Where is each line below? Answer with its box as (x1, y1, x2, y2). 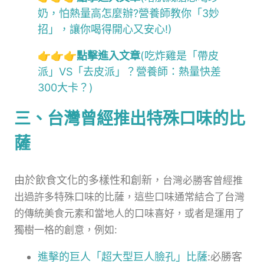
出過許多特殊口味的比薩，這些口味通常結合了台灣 (14, 190, 245, 203)
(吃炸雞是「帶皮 (140, 49, 219, 62)
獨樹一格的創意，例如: (14, 223, 117, 236)
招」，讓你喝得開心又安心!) (38, 22, 172, 35)
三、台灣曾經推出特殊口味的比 (14, 108, 245, 128)
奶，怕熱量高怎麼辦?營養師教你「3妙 (38, 6, 219, 19)
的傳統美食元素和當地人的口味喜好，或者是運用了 (14, 207, 245, 219)
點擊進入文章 (77, 49, 140, 62)
